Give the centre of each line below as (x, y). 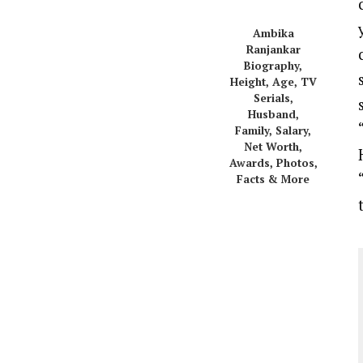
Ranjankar (273, 50)
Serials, (273, 98)
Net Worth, (273, 147)
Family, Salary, (273, 131)
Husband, (273, 115)
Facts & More (273, 179)
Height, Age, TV (273, 82)
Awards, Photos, (273, 163)
